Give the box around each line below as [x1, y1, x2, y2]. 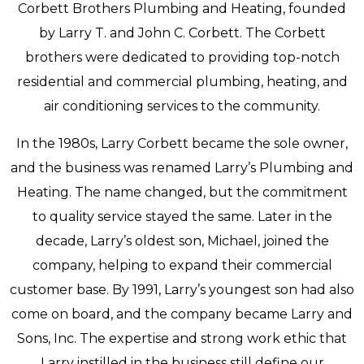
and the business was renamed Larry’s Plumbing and [11, 160, 353, 175]
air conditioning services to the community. [44, 98, 320, 114]
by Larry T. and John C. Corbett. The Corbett [38, 25, 326, 41]
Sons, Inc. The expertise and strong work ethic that [17, 331, 347, 346]
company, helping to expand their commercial [32, 258, 332, 273]
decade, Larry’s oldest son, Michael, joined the [35, 233, 329, 249]
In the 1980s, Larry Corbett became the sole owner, [16, 136, 348, 151]
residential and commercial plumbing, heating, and [16, 74, 348, 89]
